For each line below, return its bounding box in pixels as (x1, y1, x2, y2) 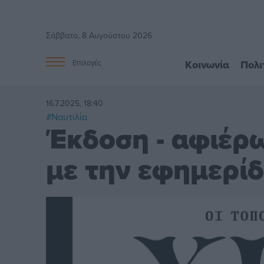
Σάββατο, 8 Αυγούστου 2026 (46, 29, 153, 41)
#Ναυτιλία (46, 110, 88, 123)
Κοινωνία (184, 57, 229, 72)
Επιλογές (72, 57, 102, 68)
